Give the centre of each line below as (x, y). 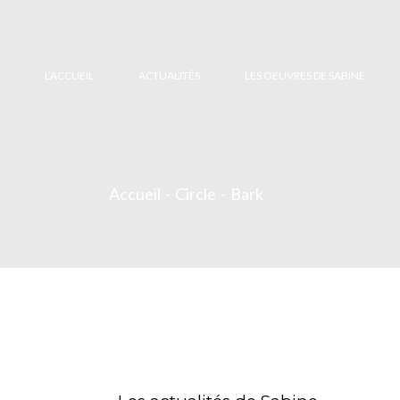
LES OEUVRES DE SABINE (305, 75)
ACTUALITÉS (169, 75)
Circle (196, 194)
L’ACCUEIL (69, 75)
